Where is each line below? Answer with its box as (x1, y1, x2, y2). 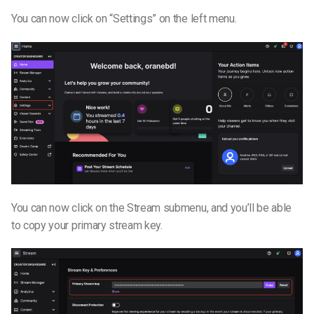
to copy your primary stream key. (11, 218, 165, 232)
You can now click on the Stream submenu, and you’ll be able (11, 200, 292, 214)
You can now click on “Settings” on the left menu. (11, 11, 237, 25)
